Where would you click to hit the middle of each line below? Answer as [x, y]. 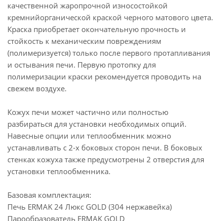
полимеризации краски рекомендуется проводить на [104, 76]
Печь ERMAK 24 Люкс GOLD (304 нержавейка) [90, 207]
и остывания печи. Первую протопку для [82, 65]
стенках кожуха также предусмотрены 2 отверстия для [106, 159]
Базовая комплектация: [49, 195]
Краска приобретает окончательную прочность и [97, 29]
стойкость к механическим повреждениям [84, 41]
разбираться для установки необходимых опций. [97, 124]
